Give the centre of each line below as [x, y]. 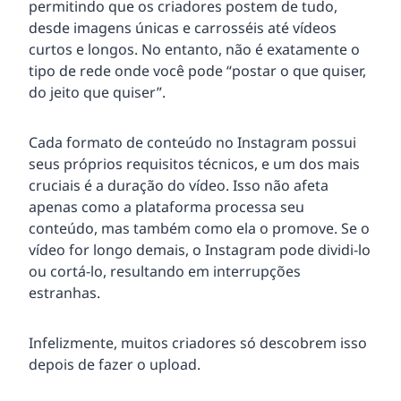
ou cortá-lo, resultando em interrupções [165, 272]
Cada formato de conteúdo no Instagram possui [192, 143]
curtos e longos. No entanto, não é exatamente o [194, 50]
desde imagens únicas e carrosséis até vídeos [183, 28]
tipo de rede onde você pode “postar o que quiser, [197, 71]
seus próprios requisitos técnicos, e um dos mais [194, 164]
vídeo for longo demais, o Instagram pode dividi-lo [200, 250]
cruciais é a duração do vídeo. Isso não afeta [179, 186]
